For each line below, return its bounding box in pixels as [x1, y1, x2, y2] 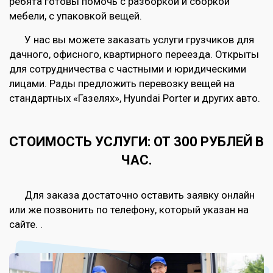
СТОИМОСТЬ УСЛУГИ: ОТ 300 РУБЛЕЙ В [9, 134, 264, 150]
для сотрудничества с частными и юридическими [9, 63, 246, 76]
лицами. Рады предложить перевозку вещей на [9, 77, 235, 90]
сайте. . [9, 218, 43, 231]
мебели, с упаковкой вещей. [9, 10, 142, 23]
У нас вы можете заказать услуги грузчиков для [24, 34, 254, 46]
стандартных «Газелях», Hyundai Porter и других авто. [9, 92, 260, 105]
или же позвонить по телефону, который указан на [9, 204, 249, 216]
